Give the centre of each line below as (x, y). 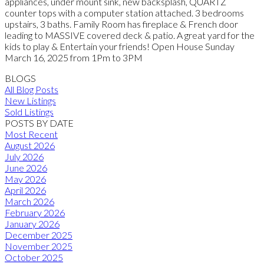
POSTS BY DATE (39, 123)
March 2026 (29, 201)
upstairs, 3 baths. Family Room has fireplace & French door (121, 24)
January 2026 (32, 223)
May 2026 (25, 179)
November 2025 (39, 246)
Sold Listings (29, 111)
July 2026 (24, 156)
